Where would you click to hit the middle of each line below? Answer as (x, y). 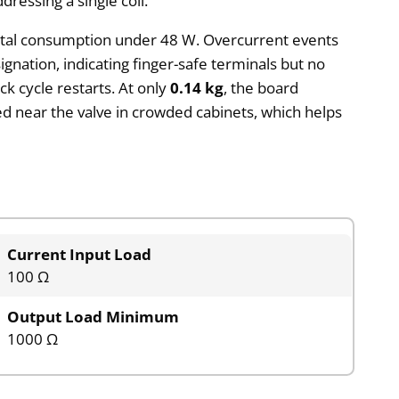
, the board (261, 87)
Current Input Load (80, 255)
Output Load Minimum (94, 317)
